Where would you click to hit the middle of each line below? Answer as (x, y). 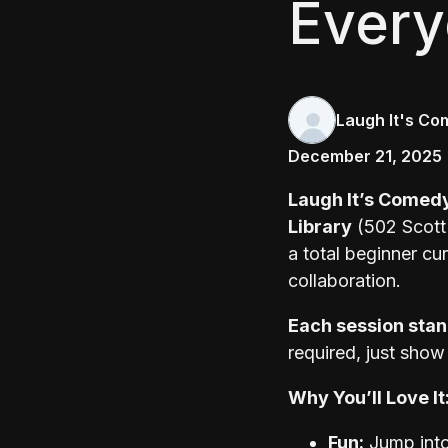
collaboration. (344, 281)
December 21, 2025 (365, 156)
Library (320, 227)
